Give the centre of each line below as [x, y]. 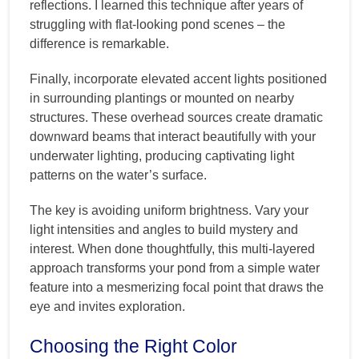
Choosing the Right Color [133, 347]
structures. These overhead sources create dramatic [176, 118]
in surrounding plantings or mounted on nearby [162, 99]
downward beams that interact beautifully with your [173, 137]
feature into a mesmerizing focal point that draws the [177, 288]
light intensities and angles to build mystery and [164, 230]
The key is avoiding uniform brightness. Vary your [169, 211]
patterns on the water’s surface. [118, 175]
